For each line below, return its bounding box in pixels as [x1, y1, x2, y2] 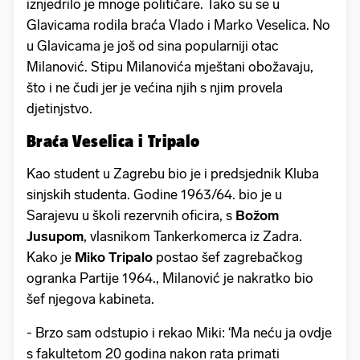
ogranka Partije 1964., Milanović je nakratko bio [27, 270, 313, 287]
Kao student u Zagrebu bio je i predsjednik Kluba [27, 166, 319, 182]
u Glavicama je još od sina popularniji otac [27, 38, 279, 55]
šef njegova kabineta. [27, 291, 154, 308]
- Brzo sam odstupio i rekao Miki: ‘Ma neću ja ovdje [27, 325, 332, 342]
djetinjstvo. [27, 100, 92, 117]
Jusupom [27, 228, 84, 245]
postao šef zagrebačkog [153, 249, 303, 266]
